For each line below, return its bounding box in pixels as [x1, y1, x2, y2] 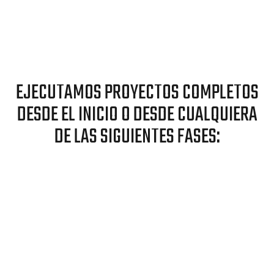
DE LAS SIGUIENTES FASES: [54, 121, 220, 153]
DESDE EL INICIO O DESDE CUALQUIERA [17, 99, 257, 131]
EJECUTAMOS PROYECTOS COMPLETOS [15, 77, 259, 109]
